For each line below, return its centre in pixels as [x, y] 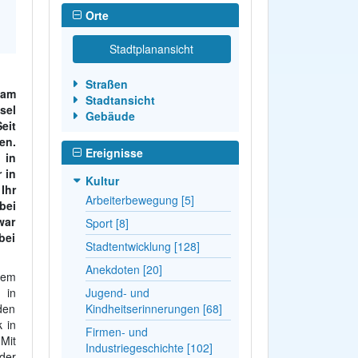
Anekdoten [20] [123, 269]
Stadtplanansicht [152, 48]
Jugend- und [117, 292]
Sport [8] [107, 223]
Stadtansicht [120, 99]
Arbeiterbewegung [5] [139, 199]
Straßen [106, 84]
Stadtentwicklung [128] [142, 246]
